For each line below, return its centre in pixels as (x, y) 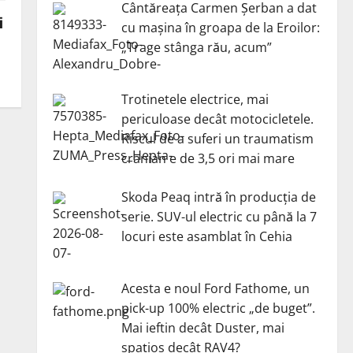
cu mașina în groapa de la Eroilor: (220, 28)
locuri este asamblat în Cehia (206, 236)
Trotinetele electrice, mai (195, 99)
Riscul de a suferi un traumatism (217, 138)
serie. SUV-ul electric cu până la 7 (219, 216)
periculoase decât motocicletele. (217, 119)
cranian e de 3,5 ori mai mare (208, 158)
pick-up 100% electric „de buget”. (218, 308)
